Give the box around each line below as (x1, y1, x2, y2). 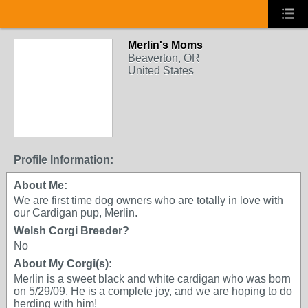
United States (128, 65, 194, 76)
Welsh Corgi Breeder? (14, 225, 129, 236)
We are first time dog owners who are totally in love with (14, 195, 283, 206)
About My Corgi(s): (14, 258, 112, 269)
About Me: (14, 179, 67, 191)
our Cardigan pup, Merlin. (14, 207, 137, 219)
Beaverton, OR (128, 52, 200, 64)
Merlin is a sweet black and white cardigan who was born (14, 273, 291, 285)
